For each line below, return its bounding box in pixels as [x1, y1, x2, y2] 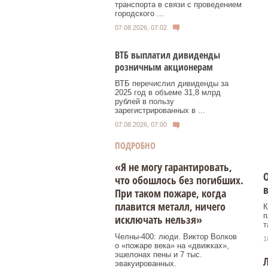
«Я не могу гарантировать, [115, 159, 232, 174]
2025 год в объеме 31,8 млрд [115, 88, 221, 98]
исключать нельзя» [115, 212, 202, 227]
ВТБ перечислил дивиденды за [115, 79, 229, 89]
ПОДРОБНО [115, 139, 156, 151]
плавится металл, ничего [115, 199, 226, 214]
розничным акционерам [115, 60, 213, 74]
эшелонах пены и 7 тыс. [115, 249, 202, 259]
